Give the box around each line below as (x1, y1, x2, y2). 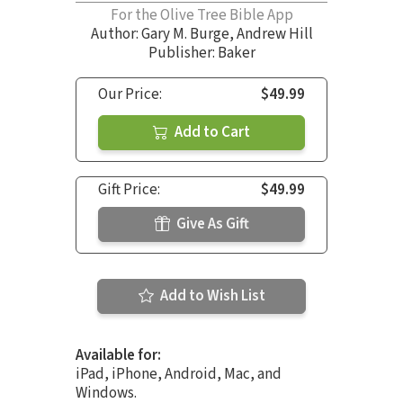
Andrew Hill (236, 23, 313, 46)
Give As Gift (173, 213, 249, 236)
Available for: (76, 345, 161, 367)
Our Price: (98, 84, 162, 106)
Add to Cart (172, 121, 250, 144)
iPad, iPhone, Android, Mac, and (76, 363, 282, 386)
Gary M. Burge (140, 23, 229, 46)
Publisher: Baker (148, 42, 255, 65)
